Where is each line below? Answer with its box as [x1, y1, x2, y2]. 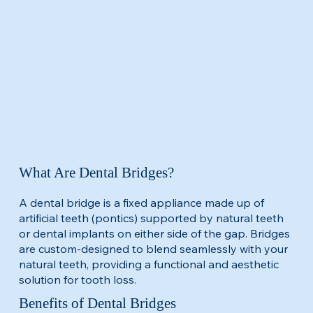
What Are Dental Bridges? [18, 163, 174, 181]
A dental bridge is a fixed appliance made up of [18, 195, 264, 210]
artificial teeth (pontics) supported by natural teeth [18, 210, 284, 225]
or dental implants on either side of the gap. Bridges [18, 226, 290, 240]
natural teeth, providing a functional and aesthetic [18, 256, 279, 271]
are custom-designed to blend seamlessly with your [18, 241, 288, 256]
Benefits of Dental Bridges [18, 294, 176, 312]
